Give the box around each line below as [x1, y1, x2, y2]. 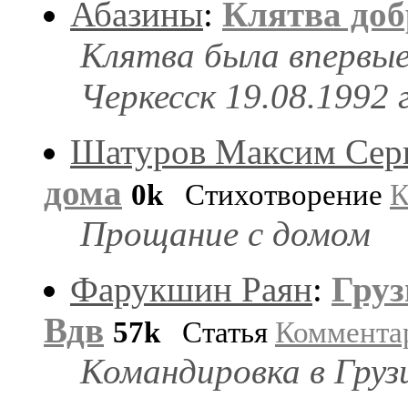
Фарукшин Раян [70, 269, 312, 309]
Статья [160, 315, 275, 349]
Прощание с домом [80, 213, 371, 253]
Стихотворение [163, 178, 390, 211]
